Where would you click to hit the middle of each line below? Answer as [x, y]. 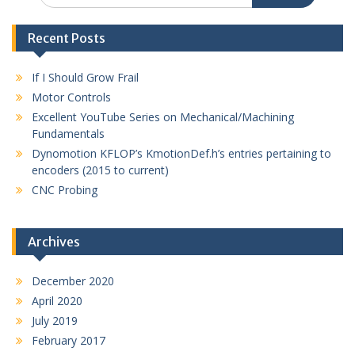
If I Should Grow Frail [85, 77]
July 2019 [55, 321]
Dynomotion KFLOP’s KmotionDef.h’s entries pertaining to [181, 153]
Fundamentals [68, 134]
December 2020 [73, 281]
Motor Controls [71, 97]
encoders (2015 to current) [100, 170]
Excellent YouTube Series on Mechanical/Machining [163, 117]
